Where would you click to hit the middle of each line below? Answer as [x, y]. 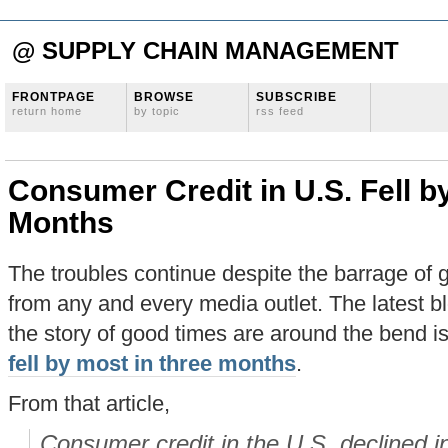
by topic [157, 111]
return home [47, 111]
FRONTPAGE [53, 97]
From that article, [89, 404]
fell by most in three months [152, 364]
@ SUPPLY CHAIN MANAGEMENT [205, 50]
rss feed [280, 111]
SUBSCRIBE [296, 97]
